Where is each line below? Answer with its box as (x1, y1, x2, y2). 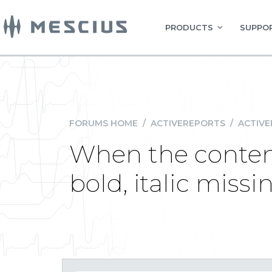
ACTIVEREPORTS (151, 118, 225, 129)
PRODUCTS (165, 22, 213, 32)
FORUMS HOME (69, 118, 138, 129)
